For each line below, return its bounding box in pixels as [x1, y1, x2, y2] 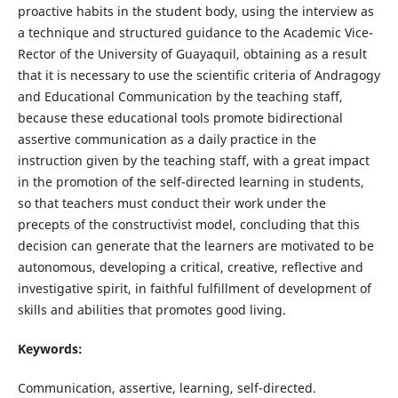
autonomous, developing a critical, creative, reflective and [17, 259, 363, 276]
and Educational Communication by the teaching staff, [17, 88, 343, 106]
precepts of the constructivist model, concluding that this [17, 216, 360, 234]
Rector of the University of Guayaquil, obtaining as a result [17, 45, 367, 63]
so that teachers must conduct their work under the [17, 195, 326, 212]
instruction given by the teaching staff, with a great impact [17, 152, 370, 170]
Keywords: [17, 340, 83, 358]
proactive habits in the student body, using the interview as [17, 3, 374, 20]
